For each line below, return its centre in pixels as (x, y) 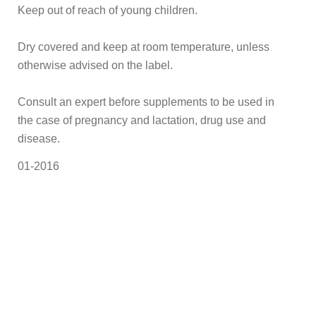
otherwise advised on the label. (95, 65)
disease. (39, 138)
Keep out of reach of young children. (108, 10)
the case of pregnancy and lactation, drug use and (142, 120)
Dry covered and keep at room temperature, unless (144, 47)
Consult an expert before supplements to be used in (146, 102)
